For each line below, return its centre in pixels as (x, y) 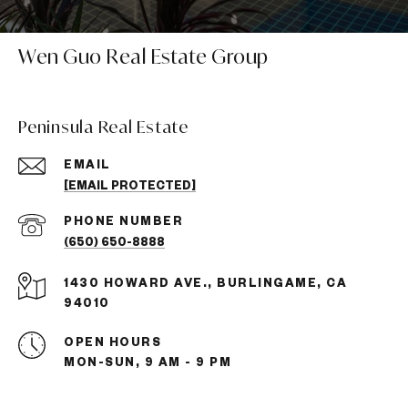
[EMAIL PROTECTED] (130, 185)
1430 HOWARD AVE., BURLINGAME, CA (205, 283)
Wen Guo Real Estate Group (143, 57)
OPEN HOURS (112, 342)
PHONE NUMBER (123, 221)
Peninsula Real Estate (103, 127)
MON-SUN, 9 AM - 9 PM (148, 362)
